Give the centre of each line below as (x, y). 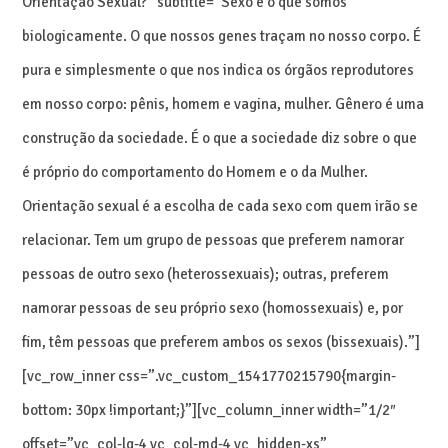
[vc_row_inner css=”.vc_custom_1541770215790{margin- (209, 375)
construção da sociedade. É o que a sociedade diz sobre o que (220, 137)
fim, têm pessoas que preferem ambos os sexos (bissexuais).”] (221, 341)
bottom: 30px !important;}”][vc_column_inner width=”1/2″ (209, 409)
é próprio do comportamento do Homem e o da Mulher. (195, 171)
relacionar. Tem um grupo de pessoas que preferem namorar (213, 239)
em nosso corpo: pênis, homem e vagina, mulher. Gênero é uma (223, 103)
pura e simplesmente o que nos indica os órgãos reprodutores (218, 69)
